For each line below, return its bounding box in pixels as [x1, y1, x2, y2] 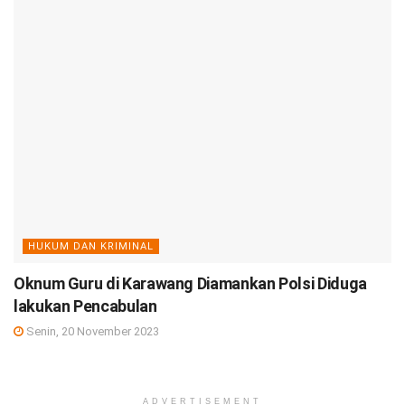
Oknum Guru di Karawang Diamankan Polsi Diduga [14, 274, 367, 294]
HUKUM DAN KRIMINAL [28, 240, 154, 253]
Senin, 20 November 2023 [24, 325, 159, 339]
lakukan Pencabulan [14, 297, 157, 316]
